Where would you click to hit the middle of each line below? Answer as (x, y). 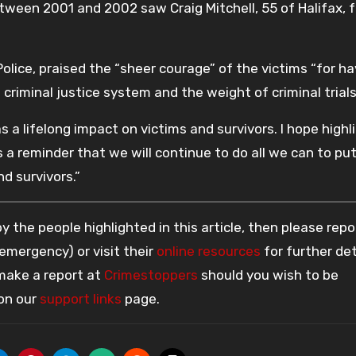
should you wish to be (268, 275)
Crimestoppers (151, 275)
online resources (209, 252)
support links (81, 299)
